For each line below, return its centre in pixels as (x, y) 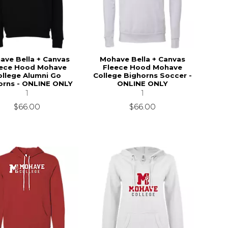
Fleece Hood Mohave (142, 67)
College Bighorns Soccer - (142, 75)
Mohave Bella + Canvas (142, 59)
